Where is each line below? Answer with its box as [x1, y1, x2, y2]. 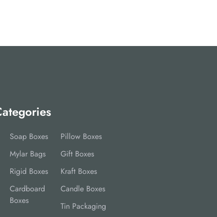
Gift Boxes [60, 148, 94, 160]
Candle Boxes [60, 183, 105, 195]
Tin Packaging [60, 201, 106, 212]
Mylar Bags [10, 148, 46, 160]
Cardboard [10, 183, 45, 195]
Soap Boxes [10, 131, 48, 142]
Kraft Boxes [60, 166, 97, 177]
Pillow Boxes [60, 131, 102, 142]
